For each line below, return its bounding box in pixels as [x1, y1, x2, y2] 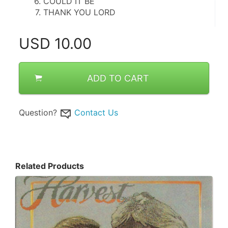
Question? [19, 107, 57, 118]
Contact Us [74, 107, 118, 118]
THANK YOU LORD [43, 7, 116, 17]
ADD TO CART [87, 73, 149, 83]
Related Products [15, 160, 84, 171]
